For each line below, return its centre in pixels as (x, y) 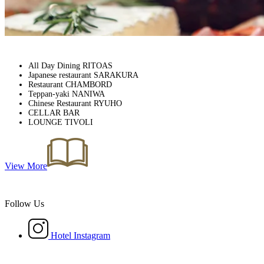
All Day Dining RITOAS (70, 65)
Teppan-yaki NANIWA (67, 94)
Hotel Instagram (80, 235)
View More (26, 166)
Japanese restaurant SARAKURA (83, 75)
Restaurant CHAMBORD (70, 84)
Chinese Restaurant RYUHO (75, 103)
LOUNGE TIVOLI (61, 122)
